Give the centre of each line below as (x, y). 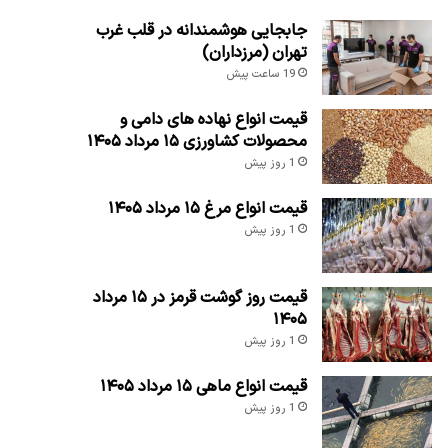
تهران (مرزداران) (254, 52)
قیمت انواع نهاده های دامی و (213, 119)
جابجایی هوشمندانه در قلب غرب (201, 30)
